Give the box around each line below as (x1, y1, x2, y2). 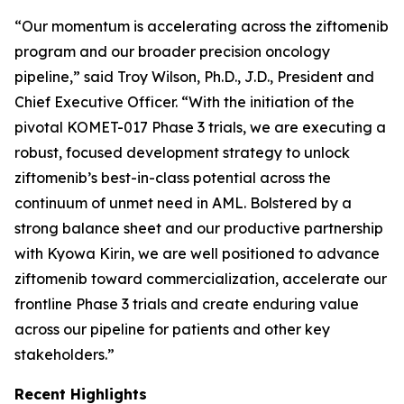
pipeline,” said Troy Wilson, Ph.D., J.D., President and (14, 68, 374, 86)
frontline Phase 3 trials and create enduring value (14, 295, 359, 313)
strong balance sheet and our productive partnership (14, 219, 383, 237)
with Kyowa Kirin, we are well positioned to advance (14, 244, 380, 262)
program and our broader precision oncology (14, 42, 330, 60)
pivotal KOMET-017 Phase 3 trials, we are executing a (14, 118, 386, 136)
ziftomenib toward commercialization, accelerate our (14, 270, 387, 288)
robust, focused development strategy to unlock (14, 143, 350, 161)
